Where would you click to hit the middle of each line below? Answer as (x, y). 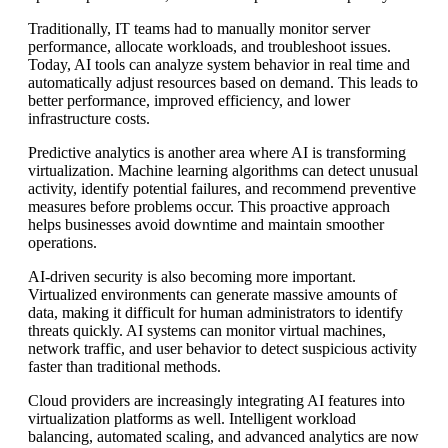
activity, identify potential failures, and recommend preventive (222, 189)
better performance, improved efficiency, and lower (189, 101)
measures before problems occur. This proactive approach (209, 207)
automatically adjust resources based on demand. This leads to (223, 83)
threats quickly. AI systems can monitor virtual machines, (207, 331)
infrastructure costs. (89, 119)
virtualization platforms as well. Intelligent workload (192, 419)
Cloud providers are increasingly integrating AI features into (216, 401)
